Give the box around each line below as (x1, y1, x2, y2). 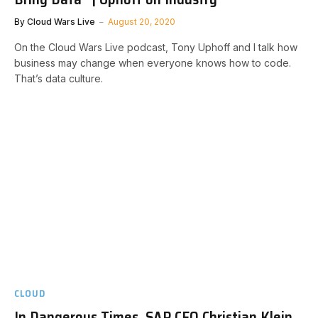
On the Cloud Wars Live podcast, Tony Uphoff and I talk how (14, 40, 297, 53)
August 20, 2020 (108, 16, 175, 27)
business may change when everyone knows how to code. (14, 56, 291, 69)
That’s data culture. (14, 72, 103, 84)
